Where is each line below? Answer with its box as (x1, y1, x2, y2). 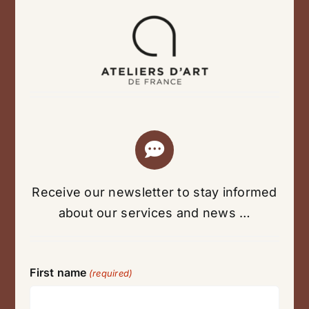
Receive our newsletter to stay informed (32, 184, 277, 199)
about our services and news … (58, 205, 251, 220)
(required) (88, 267, 133, 279)
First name (30, 265, 87, 279)
